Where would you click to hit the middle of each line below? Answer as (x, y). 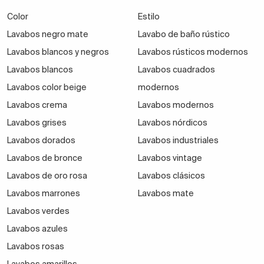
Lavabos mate (166, 194)
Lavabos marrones (44, 194)
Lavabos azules (37, 229)
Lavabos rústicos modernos (193, 52)
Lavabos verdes (38, 211)
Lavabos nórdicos (172, 123)
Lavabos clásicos (171, 176)
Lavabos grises (37, 123)
